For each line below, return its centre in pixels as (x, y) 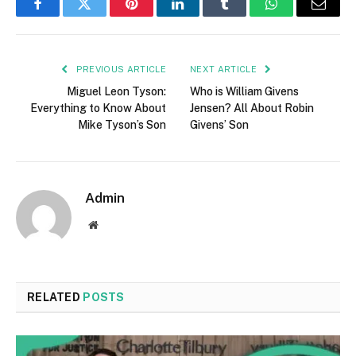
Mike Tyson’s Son (122, 125)
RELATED (55, 298)
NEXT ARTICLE (225, 70)
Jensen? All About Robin (252, 108)
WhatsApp (301, 15)
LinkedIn (203, 15)
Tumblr (245, 15)
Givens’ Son (219, 125)
